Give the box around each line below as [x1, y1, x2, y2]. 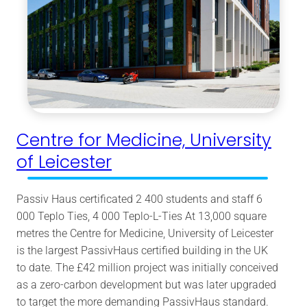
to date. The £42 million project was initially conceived [16, 261, 278, 275]
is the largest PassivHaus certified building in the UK [16, 244, 268, 258]
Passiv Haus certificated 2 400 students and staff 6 [16, 193, 262, 206]
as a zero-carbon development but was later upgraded [16, 278, 276, 292]
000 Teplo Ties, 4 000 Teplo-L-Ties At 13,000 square [16, 210, 267, 223]
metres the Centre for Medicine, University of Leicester [16, 227, 273, 241]
